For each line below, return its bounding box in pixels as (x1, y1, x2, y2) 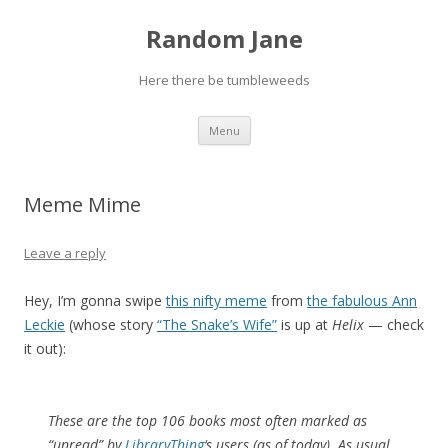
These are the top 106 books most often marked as (48, 411, 367, 430)
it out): (24, 339, 66, 358)
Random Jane (145, 22, 303, 55)
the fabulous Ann (307, 291, 417, 310)
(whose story (65, 315, 157, 334)
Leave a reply (24, 244, 106, 262)
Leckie (24, 315, 65, 334)
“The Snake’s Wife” (157, 315, 277, 334)
